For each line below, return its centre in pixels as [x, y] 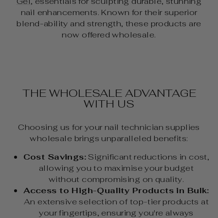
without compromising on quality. [116, 179]
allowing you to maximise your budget [116, 168]
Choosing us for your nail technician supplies [109, 127]
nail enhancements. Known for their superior [109, 12]
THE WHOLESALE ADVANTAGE [109, 93]
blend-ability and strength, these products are [109, 24]
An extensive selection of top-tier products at [116, 202]
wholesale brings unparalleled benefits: [109, 138]
